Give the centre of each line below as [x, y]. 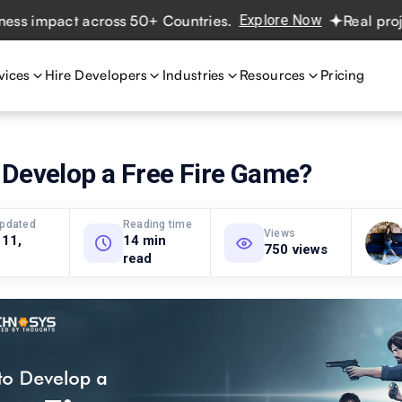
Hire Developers [96, 75]
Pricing [343, 75]
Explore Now [218, 20]
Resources [273, 75]
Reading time [157, 224]
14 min [144, 240]
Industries [193, 75]
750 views [296, 249]
